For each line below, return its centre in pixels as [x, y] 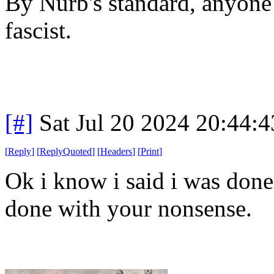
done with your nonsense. [131, 208]
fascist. [38, 30]
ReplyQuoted [66, 151]
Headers [116, 151]
